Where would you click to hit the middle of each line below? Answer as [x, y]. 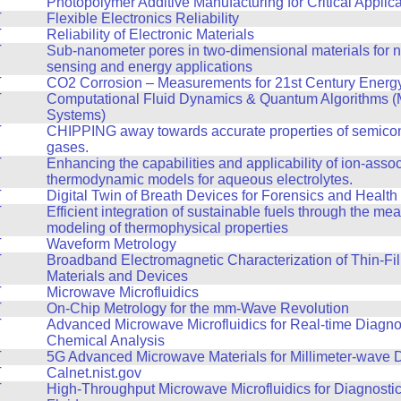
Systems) [76, 115]
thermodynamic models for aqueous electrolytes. [199, 179]
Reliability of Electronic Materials [150, 34]
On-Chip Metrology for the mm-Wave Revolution [197, 308]
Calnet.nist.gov [94, 372]
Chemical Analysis [105, 340]
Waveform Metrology [111, 243]
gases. [67, 147]
